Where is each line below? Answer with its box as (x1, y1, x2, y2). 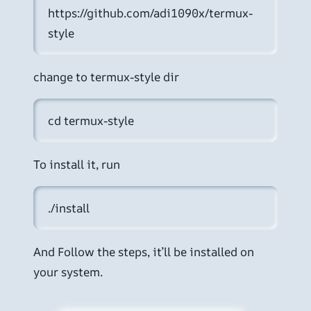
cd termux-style (48, 112, 135, 128)
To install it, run (33, 155, 120, 172)
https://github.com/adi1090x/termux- (48, 4, 253, 21)
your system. (33, 263, 103, 280)
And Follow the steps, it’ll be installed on (33, 243, 254, 260)
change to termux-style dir (33, 68, 179, 85)
